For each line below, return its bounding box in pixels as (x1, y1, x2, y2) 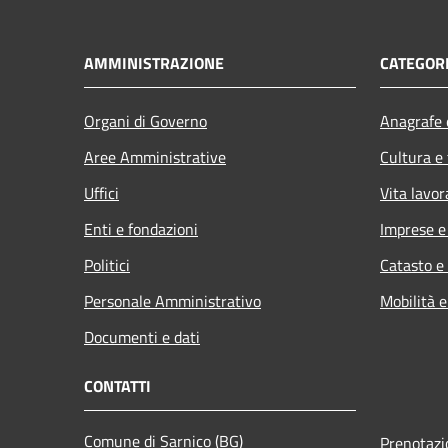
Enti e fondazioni (84, 216, 198, 241)
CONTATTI (84, 373, 151, 398)
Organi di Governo (84, 108, 207, 133)
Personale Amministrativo (84, 288, 261, 313)
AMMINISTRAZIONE (84, 50, 224, 75)
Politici (84, 252, 130, 277)
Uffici (84, 180, 119, 205)
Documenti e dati (84, 324, 200, 349)
